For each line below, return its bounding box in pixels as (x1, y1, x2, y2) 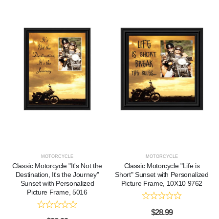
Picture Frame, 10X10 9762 (121, 179, 203, 188)
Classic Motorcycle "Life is (124, 162, 200, 170)
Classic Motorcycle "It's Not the (12, 162, 102, 170)
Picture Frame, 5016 (27, 188, 88, 197)
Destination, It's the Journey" (15, 171, 99, 179)
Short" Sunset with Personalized (115, 171, 209, 179)
